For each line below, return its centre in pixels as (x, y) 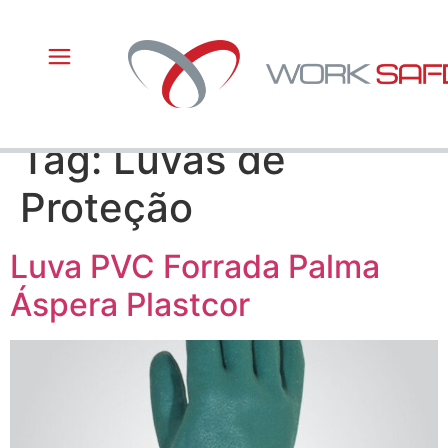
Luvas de (199, 159)
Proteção (106, 207)
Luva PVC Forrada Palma (195, 266)
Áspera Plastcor (130, 304)
